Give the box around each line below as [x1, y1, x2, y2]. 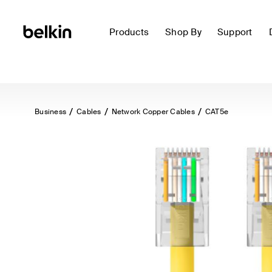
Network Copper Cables [111, 107, 195, 117]
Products [109, 26, 149, 38]
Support [217, 26, 253, 38]
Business [35, 107, 66, 117]
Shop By [165, 26, 202, 38]
